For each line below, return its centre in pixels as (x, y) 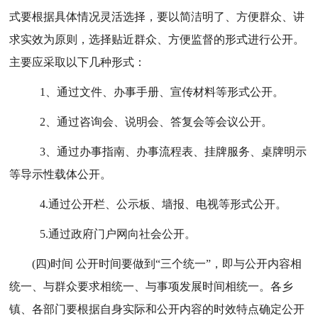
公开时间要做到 (116, 264)
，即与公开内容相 (257, 264)
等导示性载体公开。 (61, 174)
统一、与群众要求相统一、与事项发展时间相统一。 (140, 286)
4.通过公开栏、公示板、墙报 (113, 204)
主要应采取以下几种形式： (78, 62)
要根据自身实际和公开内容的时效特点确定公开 (186, 309)
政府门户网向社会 (117, 234)
